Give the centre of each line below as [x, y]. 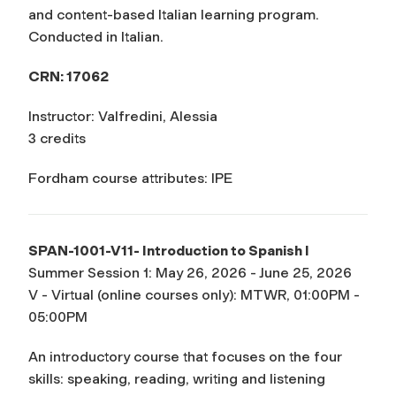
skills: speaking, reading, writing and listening [177, 378]
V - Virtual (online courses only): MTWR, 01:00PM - [194, 294]
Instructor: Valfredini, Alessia [123, 116]
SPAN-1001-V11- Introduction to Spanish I [169, 250]
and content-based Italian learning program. [174, 14]
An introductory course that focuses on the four [185, 356]
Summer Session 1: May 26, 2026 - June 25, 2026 [190, 272]
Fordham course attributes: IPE [130, 178]
